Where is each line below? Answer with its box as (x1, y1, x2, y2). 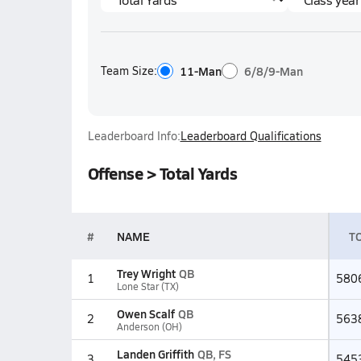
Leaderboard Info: (87, 128, 180, 143)
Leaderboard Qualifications (180, 128, 322, 143)
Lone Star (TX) (116, 280, 179, 293)
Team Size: (100, 63, 157, 78)
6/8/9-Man (243, 63, 303, 79)
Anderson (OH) (116, 320, 182, 333)
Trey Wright (116, 265, 176, 281)
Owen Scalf (116, 305, 175, 322)
